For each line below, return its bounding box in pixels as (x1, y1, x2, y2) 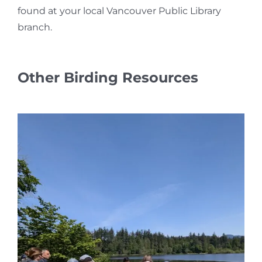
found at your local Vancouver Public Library (17, 5, 221, 16)
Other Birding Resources (17, 68, 198, 86)
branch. (17, 21, 52, 33)
